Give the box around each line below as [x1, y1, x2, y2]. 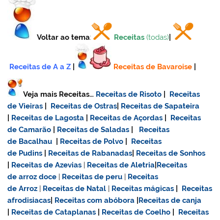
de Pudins [7, 148, 43, 158]
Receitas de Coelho [102, 207, 171, 217]
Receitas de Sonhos [136, 148, 206, 158]
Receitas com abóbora [55, 195, 135, 205]
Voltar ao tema [37, 32, 90, 42]
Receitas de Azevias [11, 160, 82, 169]
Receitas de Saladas [57, 125, 130, 134]
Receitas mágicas [111, 184, 174, 193]
